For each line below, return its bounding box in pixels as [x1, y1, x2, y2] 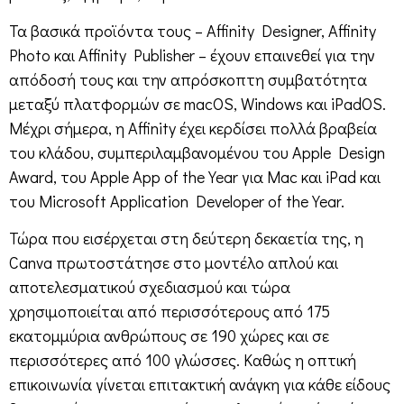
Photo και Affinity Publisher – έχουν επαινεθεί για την [9, 44, 375, 67]
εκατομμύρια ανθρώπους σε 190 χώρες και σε [9, 325, 329, 347]
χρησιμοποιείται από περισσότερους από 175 [9, 300, 330, 323]
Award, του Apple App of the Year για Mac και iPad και [9, 166, 381, 188]
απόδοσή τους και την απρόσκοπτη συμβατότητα [9, 69, 367, 91]
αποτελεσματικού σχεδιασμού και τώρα [9, 276, 290, 298]
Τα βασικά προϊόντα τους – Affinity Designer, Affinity [9, 20, 376, 42]
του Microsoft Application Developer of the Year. [9, 190, 344, 213]
